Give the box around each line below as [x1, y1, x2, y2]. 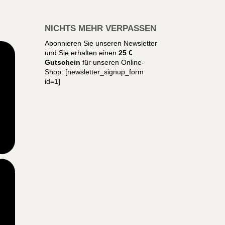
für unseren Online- [80, 58, 145, 67]
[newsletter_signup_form [63, 68, 144, 76]
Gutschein [45, 58, 81, 67]
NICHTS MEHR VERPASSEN [45, 24, 157, 34]
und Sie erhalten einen [45, 49, 119, 57]
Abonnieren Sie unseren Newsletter [45, 39, 158, 48]
